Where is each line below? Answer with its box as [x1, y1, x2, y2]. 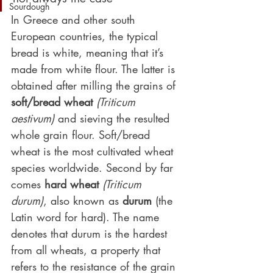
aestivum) [11, 111, 54, 126]
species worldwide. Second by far [11, 160, 177, 175]
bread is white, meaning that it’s [11, 45, 167, 60]
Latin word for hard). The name [11, 210, 163, 224]
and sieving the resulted [54, 111, 173, 126]
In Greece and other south [11, 12, 139, 27]
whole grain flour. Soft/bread [11, 127, 154, 142]
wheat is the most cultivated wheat [11, 144, 177, 158]
